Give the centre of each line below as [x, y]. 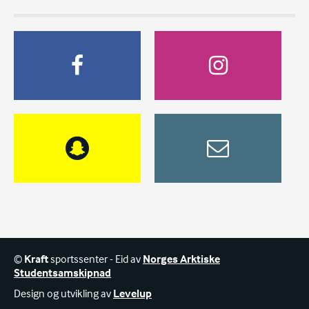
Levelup [132, 293]
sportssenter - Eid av [96, 259]
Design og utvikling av [63, 293]
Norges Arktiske [181, 259]
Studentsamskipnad [62, 273]
